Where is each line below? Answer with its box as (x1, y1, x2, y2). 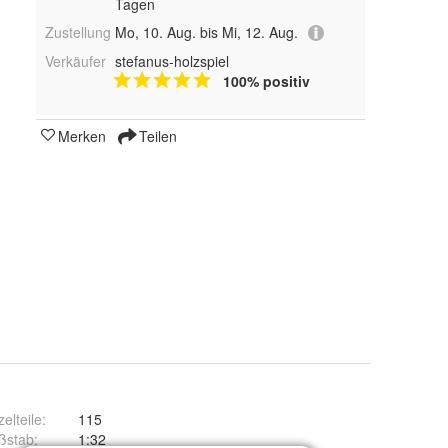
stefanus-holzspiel (114, 51, 229, 72)
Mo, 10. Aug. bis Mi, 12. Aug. (114, 21, 298, 42)
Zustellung (45, 21, 111, 42)
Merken (58, 126, 106, 147)
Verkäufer (45, 51, 106, 72)
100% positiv (222, 71, 310, 92)
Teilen (135, 126, 177, 147)
